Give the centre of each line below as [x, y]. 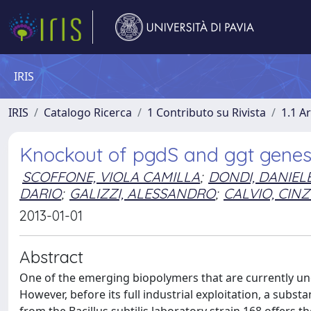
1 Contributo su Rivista [207, 112]
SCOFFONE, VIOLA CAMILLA [111, 177]
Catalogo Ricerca [88, 112]
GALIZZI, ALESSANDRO [142, 193]
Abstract [51, 257]
